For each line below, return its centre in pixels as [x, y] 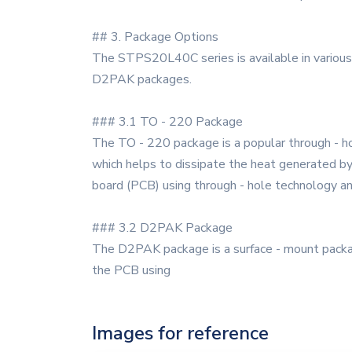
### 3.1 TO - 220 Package [167, 122]
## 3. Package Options [155, 37]
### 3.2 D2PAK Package [162, 228]
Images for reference [180, 333]
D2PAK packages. [142, 79]
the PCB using [131, 270]
